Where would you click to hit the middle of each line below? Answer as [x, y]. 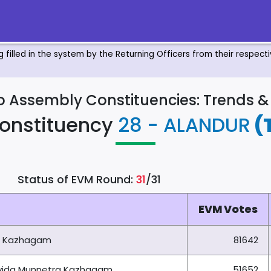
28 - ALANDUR [184, 125]
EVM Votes [228, 210]
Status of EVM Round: [77, 179]
